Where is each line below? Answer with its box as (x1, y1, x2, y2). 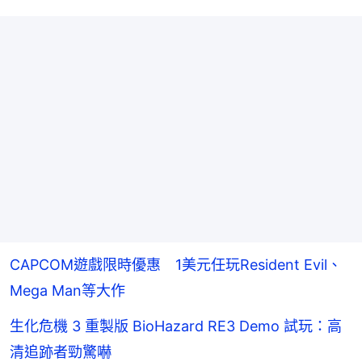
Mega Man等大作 (10, 282, 125, 300)
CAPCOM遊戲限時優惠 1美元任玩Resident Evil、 (10, 256, 342, 274)
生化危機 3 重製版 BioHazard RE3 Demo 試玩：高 (10, 318, 342, 335)
